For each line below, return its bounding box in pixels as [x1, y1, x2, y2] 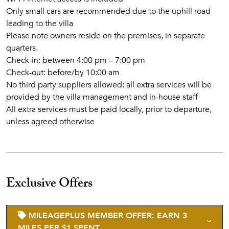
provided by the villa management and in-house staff [6, 91, 198, 103]
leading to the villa [6, 18, 73, 29]
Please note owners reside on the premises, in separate [6, 30, 205, 41]
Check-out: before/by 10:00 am [6, 67, 120, 78]
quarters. [6, 42, 38, 54]
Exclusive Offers [6, 174, 93, 196]
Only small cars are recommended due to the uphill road [6, 6, 211, 17]
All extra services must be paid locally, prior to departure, [6, 104, 212, 115]
